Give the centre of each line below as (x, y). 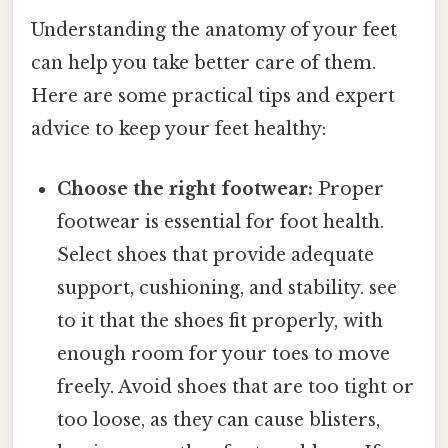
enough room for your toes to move (224, 353)
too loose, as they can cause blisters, (219, 419)
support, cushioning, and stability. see (227, 287)
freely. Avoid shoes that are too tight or (236, 386)
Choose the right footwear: (185, 188)
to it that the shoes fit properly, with (220, 320)
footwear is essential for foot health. (221, 221)
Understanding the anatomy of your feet (214, 30)
